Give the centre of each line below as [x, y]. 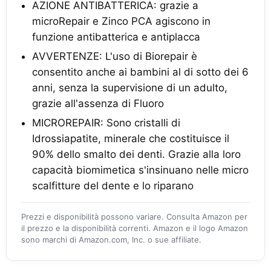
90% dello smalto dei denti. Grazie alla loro [136, 154]
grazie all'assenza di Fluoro [98, 103]
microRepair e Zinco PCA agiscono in [121, 21]
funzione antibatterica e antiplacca [116, 37]
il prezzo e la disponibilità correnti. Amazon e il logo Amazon [135, 228]
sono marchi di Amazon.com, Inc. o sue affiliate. [111, 240]
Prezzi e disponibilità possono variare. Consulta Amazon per [134, 217]
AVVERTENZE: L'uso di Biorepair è [115, 56]
